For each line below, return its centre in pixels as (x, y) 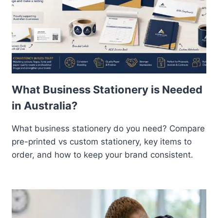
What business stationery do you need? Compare (108, 128)
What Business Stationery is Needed (107, 89)
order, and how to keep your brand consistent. (102, 154)
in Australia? (45, 105)
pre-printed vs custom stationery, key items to (102, 141)
